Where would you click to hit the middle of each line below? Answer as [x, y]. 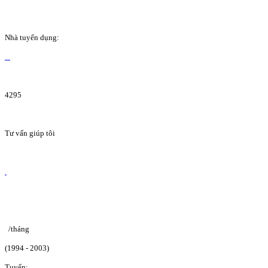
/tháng [19, 229]
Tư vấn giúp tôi [30, 133]
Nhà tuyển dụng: [32, 37]
